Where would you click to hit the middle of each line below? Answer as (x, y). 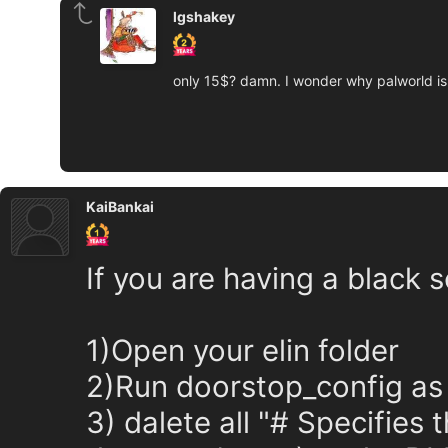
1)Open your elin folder (242, 350)
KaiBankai (120, 206)
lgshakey (204, 16)
